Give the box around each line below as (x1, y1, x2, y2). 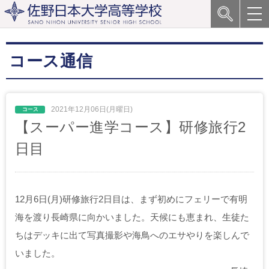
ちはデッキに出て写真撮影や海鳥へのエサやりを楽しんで (15, 230, 249, 240)
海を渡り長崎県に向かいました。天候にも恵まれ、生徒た (15, 212, 249, 222)
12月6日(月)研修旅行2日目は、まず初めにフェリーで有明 (15, 194, 247, 204)
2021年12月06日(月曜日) (49, 105, 133, 113)
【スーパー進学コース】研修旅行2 (15, 119, 246, 135)
